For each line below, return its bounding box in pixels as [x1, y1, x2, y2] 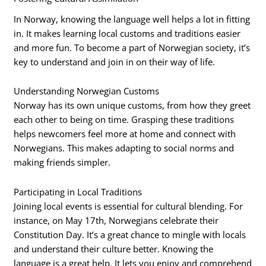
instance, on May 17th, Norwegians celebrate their [14, 214, 219, 226]
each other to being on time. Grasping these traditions [14, 113, 235, 126]
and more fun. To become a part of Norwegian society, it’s [14, 41, 251, 53]
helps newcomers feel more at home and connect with [14, 128, 236, 140]
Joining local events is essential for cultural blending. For [14, 199, 243, 212]
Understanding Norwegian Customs [14, 85, 160, 97]
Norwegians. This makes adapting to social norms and [14, 142, 235, 154]
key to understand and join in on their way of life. [14, 55, 216, 68]
